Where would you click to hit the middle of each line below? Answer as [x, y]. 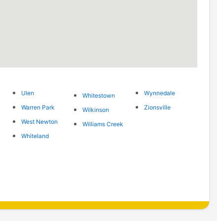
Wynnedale [159, 93]
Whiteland [35, 136]
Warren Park [38, 107]
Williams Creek [103, 124]
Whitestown [99, 95]
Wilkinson [96, 110]
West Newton [39, 121]
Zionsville [157, 107]
